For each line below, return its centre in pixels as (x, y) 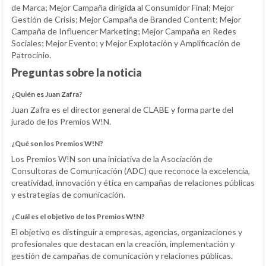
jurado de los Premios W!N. (61, 121)
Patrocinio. (31, 55)
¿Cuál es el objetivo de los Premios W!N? (78, 216)
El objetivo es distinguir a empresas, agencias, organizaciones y (127, 232)
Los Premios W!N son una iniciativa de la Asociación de (112, 159)
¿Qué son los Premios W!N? (57, 143)
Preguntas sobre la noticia (77, 72)
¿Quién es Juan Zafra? (47, 94)
